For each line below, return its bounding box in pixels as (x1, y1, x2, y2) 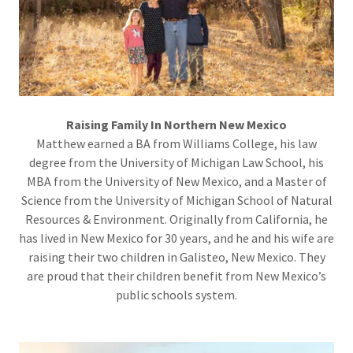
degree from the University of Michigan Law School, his (29, 154, 324, 171)
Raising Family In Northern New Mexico (66, 117, 287, 133)
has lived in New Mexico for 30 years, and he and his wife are (19, 230, 334, 247)
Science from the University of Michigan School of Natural (20, 192, 333, 209)
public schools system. (116, 287, 237, 303)
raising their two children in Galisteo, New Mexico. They (28, 249, 325, 266)
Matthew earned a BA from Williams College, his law (36, 136, 317, 152)
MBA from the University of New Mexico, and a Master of (26, 173, 327, 190)
